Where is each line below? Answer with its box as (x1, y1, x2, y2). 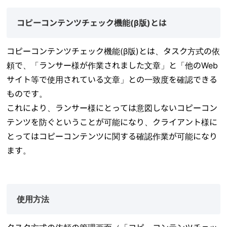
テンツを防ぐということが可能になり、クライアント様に (7, 117, 218, 128)
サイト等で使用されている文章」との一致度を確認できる (7, 74, 218, 85)
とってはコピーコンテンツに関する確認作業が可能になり (7, 131, 218, 142)
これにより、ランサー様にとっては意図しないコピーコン (7, 103, 218, 113)
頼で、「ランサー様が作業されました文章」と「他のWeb (7, 60, 218, 71)
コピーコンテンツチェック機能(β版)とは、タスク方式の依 (7, 46, 220, 57)
